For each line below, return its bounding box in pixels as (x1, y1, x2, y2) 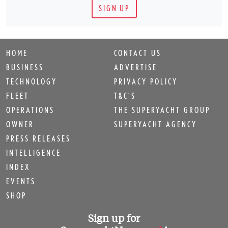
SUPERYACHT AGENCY (114, 120, 197, 129)
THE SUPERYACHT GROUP (114, 105, 210, 115)
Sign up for (88, 211, 140, 225)
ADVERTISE (114, 63, 157, 72)
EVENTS (6, 177, 36, 186)
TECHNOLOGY (6, 77, 57, 87)
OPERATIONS (6, 105, 54, 115)
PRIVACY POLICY (114, 77, 178, 87)
